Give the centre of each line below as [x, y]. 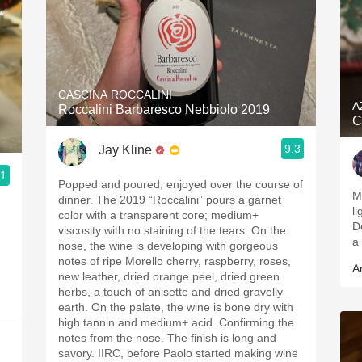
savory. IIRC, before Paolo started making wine [178, 353]
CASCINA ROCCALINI [115, 95]
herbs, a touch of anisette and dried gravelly [170, 292]
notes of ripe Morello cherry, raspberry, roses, [175, 261]
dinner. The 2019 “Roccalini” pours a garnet [170, 200]
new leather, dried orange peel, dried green [169, 276]
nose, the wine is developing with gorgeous [168, 246]
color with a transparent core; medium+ [158, 215]
